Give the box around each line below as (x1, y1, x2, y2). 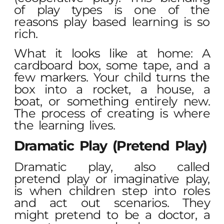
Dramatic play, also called (14, 159, 210, 174)
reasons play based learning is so (14, 14, 210, 29)
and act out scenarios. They (14, 195, 210, 210)
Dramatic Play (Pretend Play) (14, 137, 207, 154)
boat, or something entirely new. (14, 93, 210, 108)
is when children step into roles (14, 183, 210, 198)
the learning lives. (14, 117, 115, 132)
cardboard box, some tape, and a (14, 57, 210, 72)
